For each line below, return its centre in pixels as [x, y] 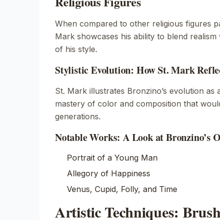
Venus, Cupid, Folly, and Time [122, 189]
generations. [78, 116]
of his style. [76, 49]
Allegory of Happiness [109, 173]
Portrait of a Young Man [112, 158]
